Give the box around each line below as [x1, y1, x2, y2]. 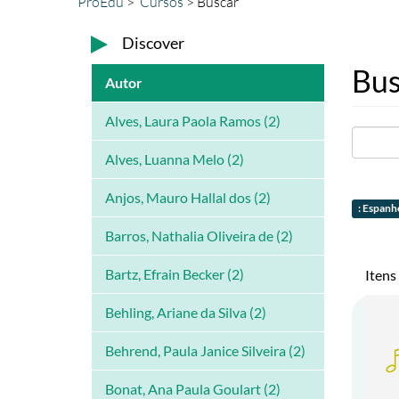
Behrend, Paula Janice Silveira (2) [105, 342, 305, 360]
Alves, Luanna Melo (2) [105, 151, 244, 168]
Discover [121, 33, 184, 53]
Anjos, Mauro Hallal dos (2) [105, 189, 271, 207]
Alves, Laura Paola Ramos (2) [105, 112, 281, 130]
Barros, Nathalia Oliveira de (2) [105, 227, 293, 245]
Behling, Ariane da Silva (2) [105, 304, 266, 322]
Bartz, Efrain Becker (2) [105, 265, 244, 283]
